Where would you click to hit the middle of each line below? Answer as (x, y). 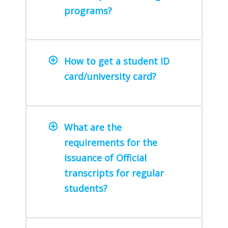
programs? (88, 10)
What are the (93, 127)
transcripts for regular (114, 173)
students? (86, 189)
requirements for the (111, 143)
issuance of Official (105, 158)
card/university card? (110, 77)
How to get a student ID (117, 61)
